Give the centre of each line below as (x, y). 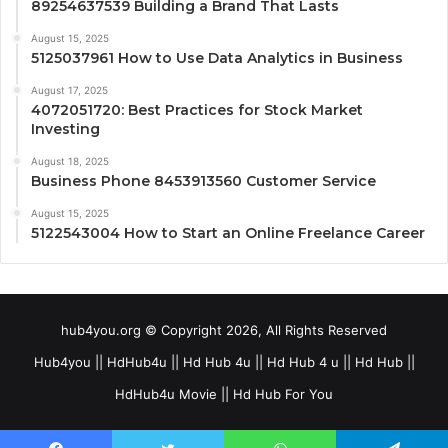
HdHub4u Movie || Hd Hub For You (224, 394)
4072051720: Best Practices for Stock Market (197, 110)
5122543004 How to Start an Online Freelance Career (228, 233)
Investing (65, 129)
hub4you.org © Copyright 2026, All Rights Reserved (224, 330)
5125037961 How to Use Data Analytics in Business (217, 58)
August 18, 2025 (70, 161)
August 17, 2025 (69, 90)
